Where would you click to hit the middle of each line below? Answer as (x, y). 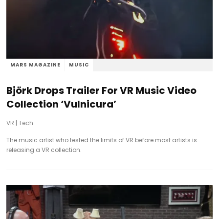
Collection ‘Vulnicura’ (62, 104)
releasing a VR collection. (44, 150)
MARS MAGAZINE (36, 65)
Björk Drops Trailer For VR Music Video (102, 90)
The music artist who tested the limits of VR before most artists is (102, 140)
